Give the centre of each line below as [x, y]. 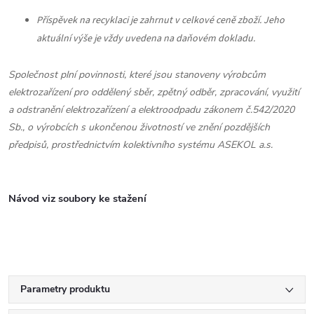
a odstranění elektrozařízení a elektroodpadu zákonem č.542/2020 [151, 110]
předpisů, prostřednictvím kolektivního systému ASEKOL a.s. [141, 145]
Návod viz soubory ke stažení [77, 199]
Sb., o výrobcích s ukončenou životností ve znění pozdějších [139, 127]
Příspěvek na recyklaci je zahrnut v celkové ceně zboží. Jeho [161, 20]
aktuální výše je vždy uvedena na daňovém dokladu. [147, 39]
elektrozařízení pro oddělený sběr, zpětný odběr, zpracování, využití [154, 92]
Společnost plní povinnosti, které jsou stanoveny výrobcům [137, 75]
